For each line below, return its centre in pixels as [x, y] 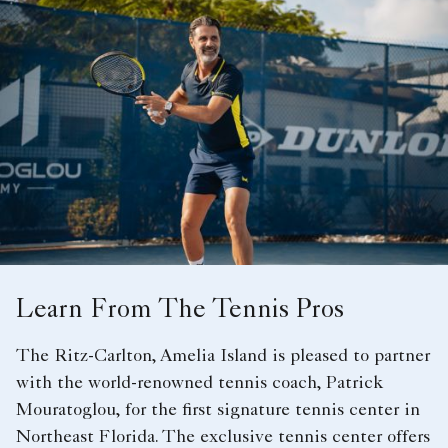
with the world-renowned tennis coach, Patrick [199, 383]
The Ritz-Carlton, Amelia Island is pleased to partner [223, 356]
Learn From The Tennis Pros [180, 311]
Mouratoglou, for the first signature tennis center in [218, 410]
